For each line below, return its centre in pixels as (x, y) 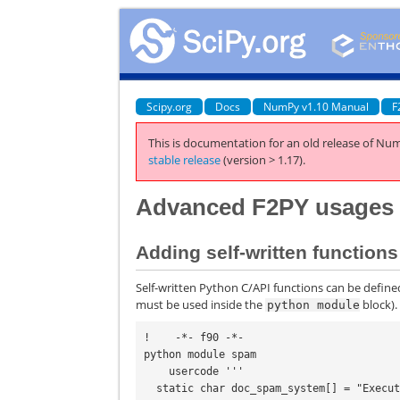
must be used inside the (201, 304)
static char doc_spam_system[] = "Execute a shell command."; (150, 389)
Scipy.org (170, 106)
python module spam (200, 355)
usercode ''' (157, 372)
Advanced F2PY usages (265, 207)
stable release (185, 160)
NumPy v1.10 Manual (317, 106)
